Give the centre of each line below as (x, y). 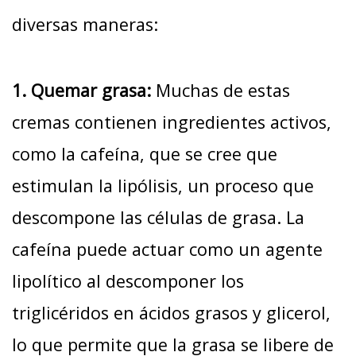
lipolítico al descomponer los (128, 281)
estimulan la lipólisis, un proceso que (163, 186)
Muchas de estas (221, 91)
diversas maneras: (85, 25)
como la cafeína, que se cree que (145, 154)
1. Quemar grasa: (81, 91)
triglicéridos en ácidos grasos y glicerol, (171, 313)
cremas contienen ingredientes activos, (172, 122)
